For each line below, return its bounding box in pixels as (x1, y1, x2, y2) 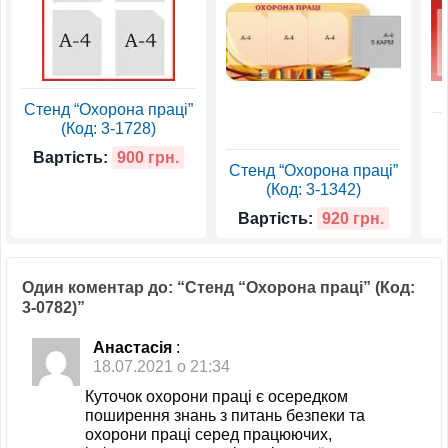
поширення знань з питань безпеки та (85, 406, 365, 424)
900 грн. (117, 148, 179, 166)
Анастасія (93, 339, 173, 357)
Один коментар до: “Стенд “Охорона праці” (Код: (22, 279, 415, 297)
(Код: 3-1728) (61, 119, 156, 137)
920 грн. (322, 209, 384, 227)
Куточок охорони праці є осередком (85, 387, 348, 405)
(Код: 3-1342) (266, 180, 361, 198)
